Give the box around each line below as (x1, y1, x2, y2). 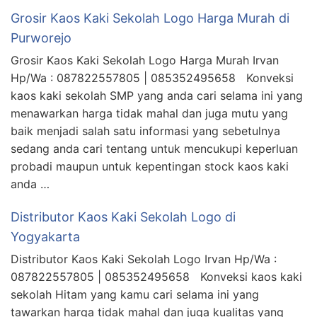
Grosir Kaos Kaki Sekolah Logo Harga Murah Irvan (11, 52, 279, 67)
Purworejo (11, 30, 71, 45)
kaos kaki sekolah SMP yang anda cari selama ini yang (11, 88, 303, 103)
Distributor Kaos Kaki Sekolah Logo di (11, 209, 236, 224)
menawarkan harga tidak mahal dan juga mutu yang (11, 105, 288, 120)
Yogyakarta (11, 229, 80, 244)
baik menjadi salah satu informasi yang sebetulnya (11, 123, 280, 138)
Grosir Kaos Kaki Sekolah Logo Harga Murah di (11, 10, 289, 25)
